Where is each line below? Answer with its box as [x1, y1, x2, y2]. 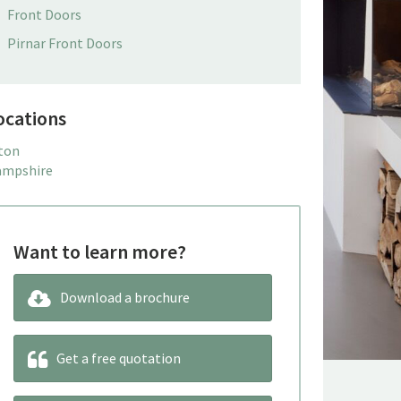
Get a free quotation [55, 349, 181, 367]
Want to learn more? [13, 239, 186, 264]
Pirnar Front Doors [6, 34, 123, 52]
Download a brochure [59, 288, 190, 306]
